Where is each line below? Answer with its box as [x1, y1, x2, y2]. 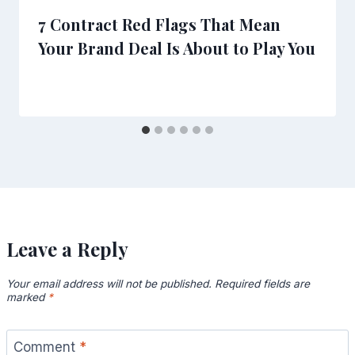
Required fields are [215, 277, 310, 290]
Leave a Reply [6, 236, 128, 262]
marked [6, 290, 48, 303]
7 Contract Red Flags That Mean [38, 13, 281, 36]
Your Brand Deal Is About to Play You [38, 37, 315, 59]
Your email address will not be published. [6, 277, 212, 290]
